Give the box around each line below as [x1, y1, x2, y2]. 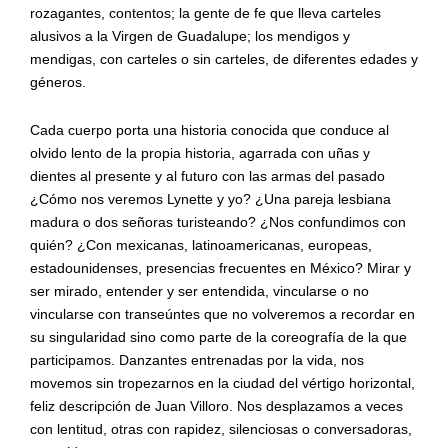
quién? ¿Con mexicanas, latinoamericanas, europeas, [29, 236, 372, 253]
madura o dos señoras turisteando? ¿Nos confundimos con [29, 213, 406, 230]
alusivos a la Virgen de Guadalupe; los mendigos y [29, 27, 350, 44]
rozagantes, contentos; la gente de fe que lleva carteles [29, 4, 381, 21]
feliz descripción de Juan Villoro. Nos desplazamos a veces [29, 397, 403, 414]
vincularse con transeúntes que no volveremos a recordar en [29, 305, 415, 322]
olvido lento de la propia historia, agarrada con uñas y [29, 144, 370, 161]
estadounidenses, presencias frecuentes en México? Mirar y [29, 259, 411, 276]
